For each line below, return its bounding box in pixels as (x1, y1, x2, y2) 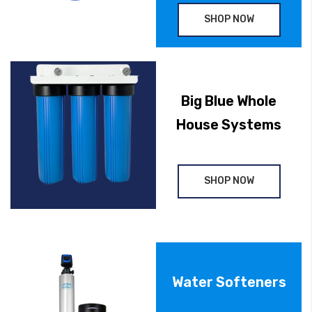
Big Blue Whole (181, 92, 276, 109)
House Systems (176, 116, 281, 133)
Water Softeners (171, 273, 286, 290)
